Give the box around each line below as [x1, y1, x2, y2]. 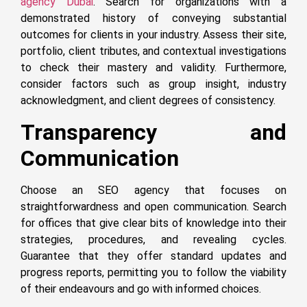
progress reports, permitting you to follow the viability [21, 265, 286, 279]
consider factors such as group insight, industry [21, 77, 286, 91]
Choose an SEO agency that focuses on [21, 183, 286, 197]
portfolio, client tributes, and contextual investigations [21, 45, 286, 58]
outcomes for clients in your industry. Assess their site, [21, 28, 286, 42]
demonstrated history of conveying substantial [21, 12, 286, 25]
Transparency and [21, 119, 286, 145]
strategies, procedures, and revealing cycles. [21, 232, 286, 246]
